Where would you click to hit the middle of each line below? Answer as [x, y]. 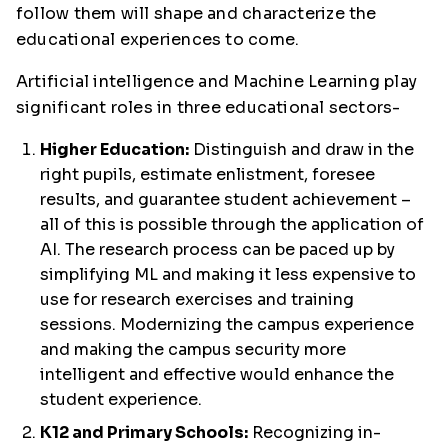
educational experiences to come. [158, 39]
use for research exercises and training [197, 299]
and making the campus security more [193, 349]
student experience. [121, 399]
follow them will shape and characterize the [196, 13]
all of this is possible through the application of [232, 224]
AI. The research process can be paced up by [217, 249]
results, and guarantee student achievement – [225, 199]
